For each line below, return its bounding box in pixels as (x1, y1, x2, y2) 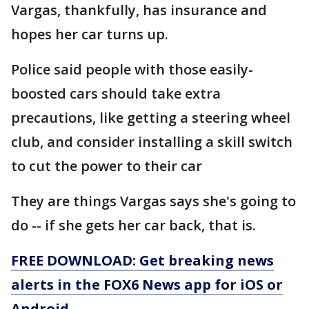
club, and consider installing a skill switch (11, 132, 292, 151)
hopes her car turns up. (11, 24, 168, 43)
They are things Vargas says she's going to (11, 191, 296, 210)
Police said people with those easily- (11, 59, 253, 79)
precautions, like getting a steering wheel (11, 108, 290, 127)
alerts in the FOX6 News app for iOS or (11, 275, 283, 294)
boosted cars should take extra (11, 83, 221, 103)
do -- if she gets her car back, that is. (11, 215, 256, 235)
